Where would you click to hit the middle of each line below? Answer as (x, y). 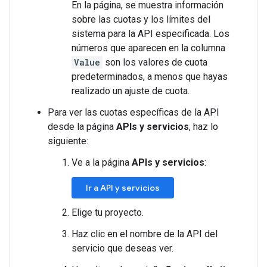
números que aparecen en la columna (148, 48)
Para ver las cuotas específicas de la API (133, 112)
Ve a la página (102, 162)
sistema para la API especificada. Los (150, 34)
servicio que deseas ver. (122, 248)
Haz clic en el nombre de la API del (145, 234)
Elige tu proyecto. (108, 212)
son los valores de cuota (155, 62)
